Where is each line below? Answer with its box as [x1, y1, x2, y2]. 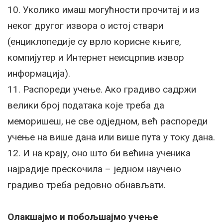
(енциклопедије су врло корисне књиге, [7, 36, 181, 47]
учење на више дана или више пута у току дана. [7, 131, 215, 143]
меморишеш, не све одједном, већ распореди [7, 115, 208, 127]
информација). [7, 68, 70, 79]
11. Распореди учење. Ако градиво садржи [7, 84, 196, 95]
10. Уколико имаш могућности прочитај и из [7, 4, 200, 15]
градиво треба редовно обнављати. [7, 179, 166, 191]
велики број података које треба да [7, 100, 164, 111]
